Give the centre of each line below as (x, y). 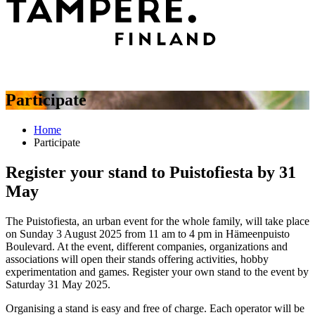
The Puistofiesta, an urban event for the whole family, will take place (157, 221)
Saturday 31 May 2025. (58, 284)
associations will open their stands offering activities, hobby (137, 259)
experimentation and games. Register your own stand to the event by (157, 271)
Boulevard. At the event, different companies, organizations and (147, 246)
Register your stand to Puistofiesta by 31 (151, 172)
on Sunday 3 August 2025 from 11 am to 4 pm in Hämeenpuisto (148, 233)
